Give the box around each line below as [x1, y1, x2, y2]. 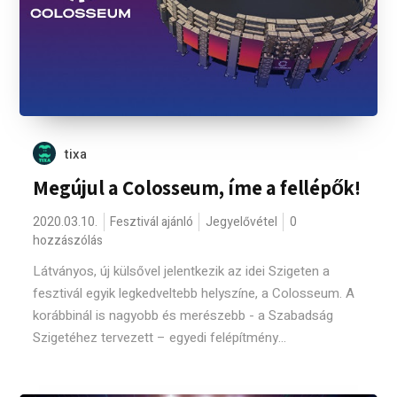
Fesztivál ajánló [110, 213, 194, 231]
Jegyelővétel [206, 213, 278, 231]
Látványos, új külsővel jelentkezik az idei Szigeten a [33, 261, 331, 281]
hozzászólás [33, 231, 104, 250]
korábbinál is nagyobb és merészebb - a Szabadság [33, 306, 334, 325]
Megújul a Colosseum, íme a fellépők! [33, 175, 361, 201]
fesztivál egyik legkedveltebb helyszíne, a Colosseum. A [33, 284, 355, 303]
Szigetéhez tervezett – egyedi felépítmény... [33, 328, 287, 347]
